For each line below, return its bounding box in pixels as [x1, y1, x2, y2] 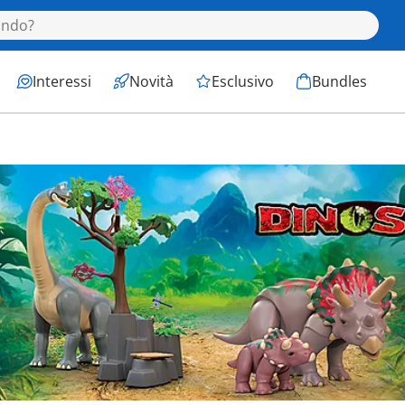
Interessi [33, 71, 91, 91]
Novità [129, 71, 174, 91]
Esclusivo [212, 71, 274, 91]
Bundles [312, 71, 367, 91]
